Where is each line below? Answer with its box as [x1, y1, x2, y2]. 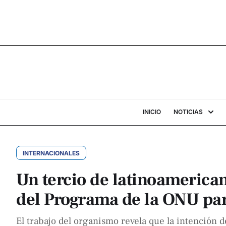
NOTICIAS [173, 108, 203, 116]
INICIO [142, 108, 161, 116]
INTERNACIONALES [23, 149, 80, 157]
